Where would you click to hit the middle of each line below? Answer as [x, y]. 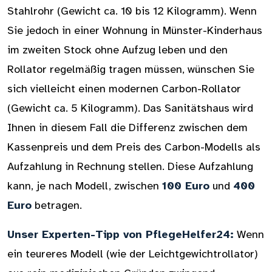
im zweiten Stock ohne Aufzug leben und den [117, 50]
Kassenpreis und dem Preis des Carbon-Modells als [134, 147]
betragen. [57, 205]
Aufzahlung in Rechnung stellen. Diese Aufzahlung [130, 166]
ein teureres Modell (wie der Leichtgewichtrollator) [133, 254]
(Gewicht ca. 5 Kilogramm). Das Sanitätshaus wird [130, 108]
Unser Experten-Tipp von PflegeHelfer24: [121, 234]
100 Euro [186, 186]
